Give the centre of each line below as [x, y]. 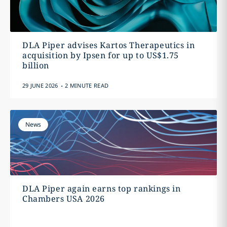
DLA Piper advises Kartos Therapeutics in [108, 45]
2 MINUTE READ [87, 86]
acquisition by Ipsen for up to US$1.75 [101, 55]
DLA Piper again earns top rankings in [101, 189]
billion [36, 66]
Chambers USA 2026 [63, 199]
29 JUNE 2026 [40, 86]
